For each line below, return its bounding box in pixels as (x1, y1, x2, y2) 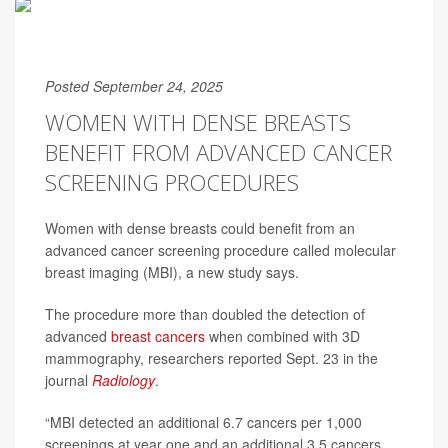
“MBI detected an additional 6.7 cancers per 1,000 (45, 412, 362, 432)
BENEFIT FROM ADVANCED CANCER (45, 137, 392, 167)
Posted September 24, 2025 (45, 76, 223, 96)
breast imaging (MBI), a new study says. (45, 262, 299, 282)
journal (45, 370, 92, 390)
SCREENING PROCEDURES (45, 167, 299, 197)
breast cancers (111, 326, 205, 346)
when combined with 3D (205, 326, 360, 346)
